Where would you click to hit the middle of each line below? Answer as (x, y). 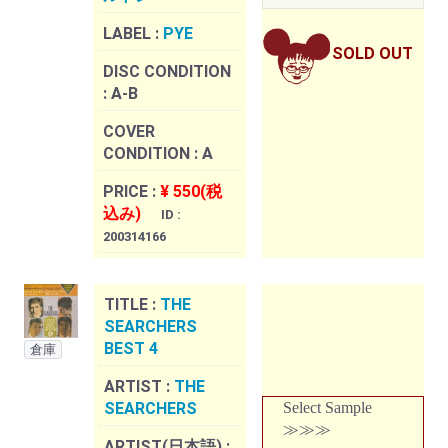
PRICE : (131, 192)
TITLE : (132, 305)
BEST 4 (131, 349)
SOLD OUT (372, 54)
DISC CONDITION (167, 72)
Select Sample (327, 408)
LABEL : (133, 34)
